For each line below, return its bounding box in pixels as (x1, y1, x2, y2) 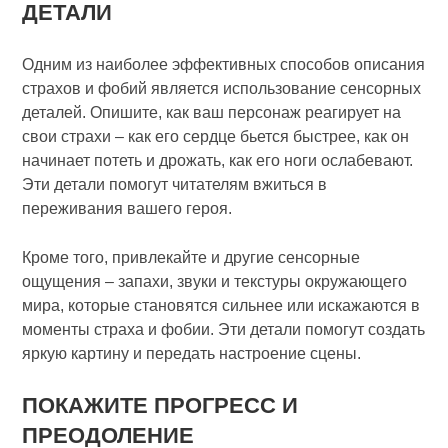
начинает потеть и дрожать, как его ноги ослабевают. (22, 152, 414, 169)
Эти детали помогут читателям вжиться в (22, 176, 328, 193)
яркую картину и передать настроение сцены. (22, 345, 362, 362)
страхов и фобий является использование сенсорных (22, 80, 422, 97)
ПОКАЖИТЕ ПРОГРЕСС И (22, 393, 299, 418)
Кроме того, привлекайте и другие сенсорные (22, 249, 361, 266)
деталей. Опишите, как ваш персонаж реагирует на (22, 104, 402, 121)
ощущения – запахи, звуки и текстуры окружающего (22, 273, 408, 290)
